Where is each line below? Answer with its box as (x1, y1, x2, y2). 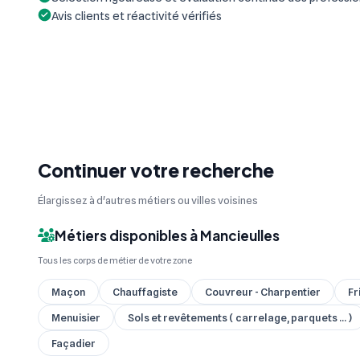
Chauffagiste (112, 285, 178, 299)
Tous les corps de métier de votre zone (38, 255, 192, 267)
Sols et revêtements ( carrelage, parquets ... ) (128, 311, 352, 325)
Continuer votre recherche (38, 158, 274, 182)
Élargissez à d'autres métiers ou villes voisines (38, 193, 258, 207)
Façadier (51, 337, 96, 350)
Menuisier (51, 311, 100, 325)
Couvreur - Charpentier (205, 285, 321, 299)
